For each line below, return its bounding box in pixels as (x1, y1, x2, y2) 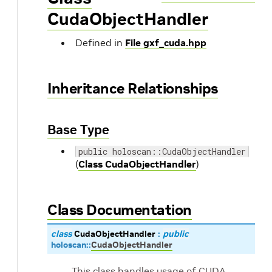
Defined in (75, 36, 125, 49)
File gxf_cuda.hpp (125, 36, 206, 49)
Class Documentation (47, 200, 192, 219)
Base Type (47, 121, 109, 138)
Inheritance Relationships (47, 79, 218, 98)
